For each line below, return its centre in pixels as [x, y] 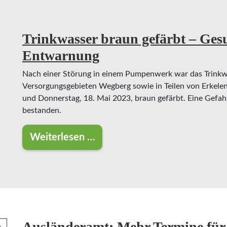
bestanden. [42, 110]
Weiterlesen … [62, 137]
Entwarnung [61, 55]
